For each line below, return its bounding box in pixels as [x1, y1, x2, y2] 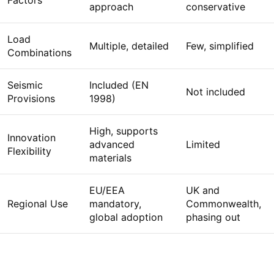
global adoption [89, 211, 163, 224]
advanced [89, 138, 135, 151]
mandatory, [89, 198, 141, 210]
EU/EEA [89, 184, 125, 197]
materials [89, 152, 131, 165]
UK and [186, 184, 220, 197]
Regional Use [7, 198, 68, 210]
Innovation [7, 131, 56, 144]
